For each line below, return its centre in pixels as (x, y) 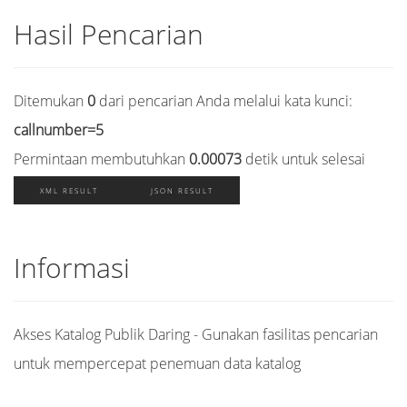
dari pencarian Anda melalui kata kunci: (224, 101)
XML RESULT (69, 190)
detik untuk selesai (303, 159)
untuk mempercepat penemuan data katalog (157, 363)
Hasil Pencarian (109, 34)
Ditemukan (50, 101)
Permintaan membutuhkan (101, 159)
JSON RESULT (182, 190)
